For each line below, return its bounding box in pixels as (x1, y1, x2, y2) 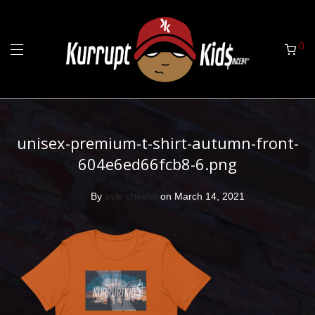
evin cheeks (105, 191, 157, 202)
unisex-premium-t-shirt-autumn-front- (16, 132, 299, 153)
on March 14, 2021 (160, 191, 245, 202)
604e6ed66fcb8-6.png (78, 153, 237, 174)
